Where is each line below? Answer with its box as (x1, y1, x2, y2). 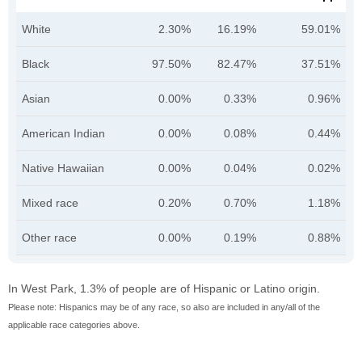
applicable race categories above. (8, 320, 140, 330)
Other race (22, 231, 77, 245)
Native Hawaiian (22, 162, 104, 175)
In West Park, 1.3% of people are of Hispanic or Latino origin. (8, 282, 320, 296)
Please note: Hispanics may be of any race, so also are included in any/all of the (8, 302, 320, 313)
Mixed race (22, 196, 78, 210)
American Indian (22, 127, 105, 141)
